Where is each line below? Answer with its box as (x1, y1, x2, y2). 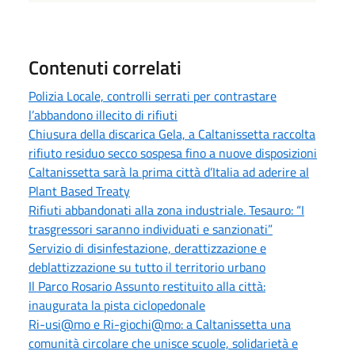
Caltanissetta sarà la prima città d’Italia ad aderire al (29, 162, 309, 181)
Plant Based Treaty (29, 181, 130, 200)
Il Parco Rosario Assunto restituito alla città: (29, 276, 265, 296)
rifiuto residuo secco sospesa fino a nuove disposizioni (29, 143, 317, 162)
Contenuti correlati (29, 52, 181, 82)
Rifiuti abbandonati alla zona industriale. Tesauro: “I (29, 200, 304, 219)
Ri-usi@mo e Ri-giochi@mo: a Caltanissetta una (29, 314, 291, 334)
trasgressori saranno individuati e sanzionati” (29, 219, 273, 239)
